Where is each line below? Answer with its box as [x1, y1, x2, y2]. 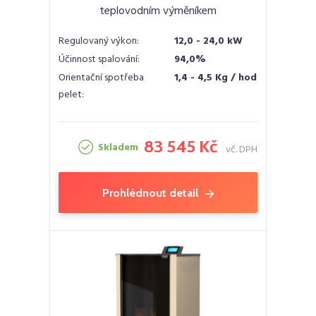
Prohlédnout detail [102, 186, 198, 200]
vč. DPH [226, 141, 257, 158]
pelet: [59, 86, 84, 103]
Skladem [98, 140, 138, 157]
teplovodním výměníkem [99, 1, 217, 20]
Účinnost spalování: [59, 51, 140, 68]
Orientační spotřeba [59, 69, 144, 86]
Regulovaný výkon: [59, 32, 139, 49]
